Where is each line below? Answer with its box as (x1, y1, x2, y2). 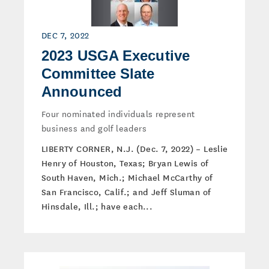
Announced (41, 83, 122, 100)
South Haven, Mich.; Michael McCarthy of (41, 171, 213, 183)
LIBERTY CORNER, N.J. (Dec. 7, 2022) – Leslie (41, 142, 228, 154)
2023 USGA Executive (41, 47, 190, 64)
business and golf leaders (41, 121, 147, 134)
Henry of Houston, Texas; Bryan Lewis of (41, 157, 209, 169)
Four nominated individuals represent (41, 107, 195, 120)
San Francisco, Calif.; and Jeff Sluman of (41, 186, 211, 198)
